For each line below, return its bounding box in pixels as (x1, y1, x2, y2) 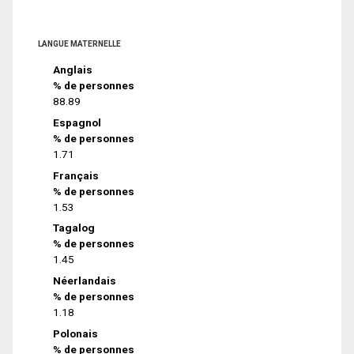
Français (53, 168, 100, 182)
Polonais (53, 327, 99, 340)
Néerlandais (53, 274, 117, 288)
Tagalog (53, 221, 96, 235)
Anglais (53, 63, 93, 77)
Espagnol (53, 115, 102, 129)
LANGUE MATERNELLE (38, 40, 121, 49)
